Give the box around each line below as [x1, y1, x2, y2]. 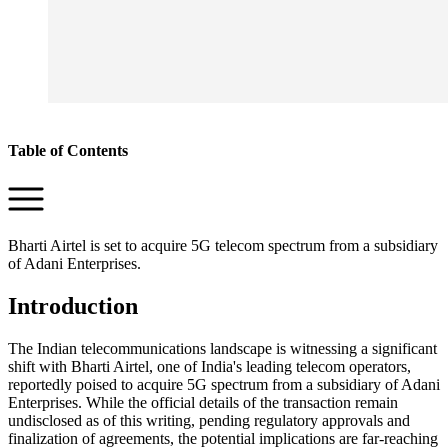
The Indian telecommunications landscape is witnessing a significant [8, 339, 437, 357]
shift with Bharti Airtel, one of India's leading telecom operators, [8, 357, 411, 375]
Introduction [8, 293, 138, 320]
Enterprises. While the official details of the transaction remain [8, 393, 398, 411]
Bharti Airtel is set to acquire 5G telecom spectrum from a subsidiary [8, 237, 438, 255]
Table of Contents [8, 141, 128, 159]
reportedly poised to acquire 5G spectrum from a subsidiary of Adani [8, 375, 440, 393]
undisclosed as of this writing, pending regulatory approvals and [8, 411, 410, 429]
